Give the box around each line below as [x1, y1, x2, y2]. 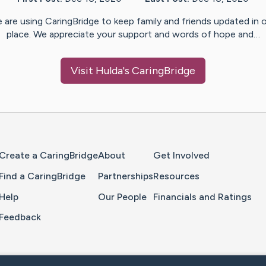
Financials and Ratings [153, 191, 252, 202]
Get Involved [153, 150, 210, 161]
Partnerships [98, 170, 153, 182]
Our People [98, 191, 147, 202]
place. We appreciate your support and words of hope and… [6, 28, 260, 40]
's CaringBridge [123, 64, 195, 78]
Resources [153, 170, 199, 182]
